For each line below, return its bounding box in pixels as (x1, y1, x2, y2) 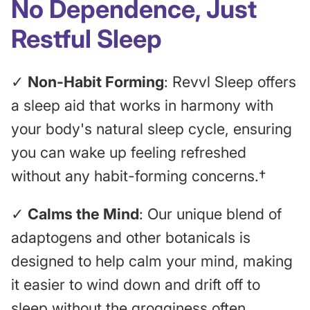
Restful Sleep (11, 24, 162, 55)
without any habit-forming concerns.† (11, 166, 266, 185)
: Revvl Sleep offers (164, 72, 296, 91)
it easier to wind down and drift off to (11, 275, 260, 294)
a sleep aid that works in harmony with (11, 95, 273, 114)
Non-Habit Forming (28, 72, 164, 91)
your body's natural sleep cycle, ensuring (11, 119, 292, 138)
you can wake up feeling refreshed (11, 143, 246, 161)
